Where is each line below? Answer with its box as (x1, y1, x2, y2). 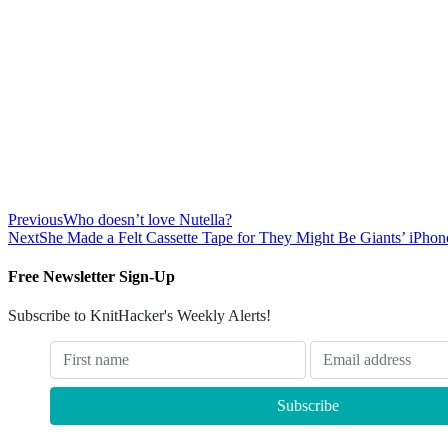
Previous (8, 210, 63, 228)
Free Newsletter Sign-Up (8, 267, 175, 285)
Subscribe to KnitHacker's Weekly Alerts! (8, 307, 271, 325)
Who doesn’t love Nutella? (63, 210, 232, 228)
